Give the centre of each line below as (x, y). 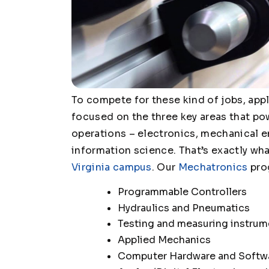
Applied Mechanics (164, 240)
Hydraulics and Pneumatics (183, 208)
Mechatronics (213, 167)
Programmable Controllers (182, 192)
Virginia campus (112, 167)
